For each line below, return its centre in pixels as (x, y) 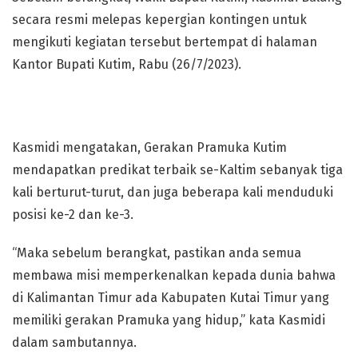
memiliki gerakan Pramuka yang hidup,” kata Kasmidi (169, 320)
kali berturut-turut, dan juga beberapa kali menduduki (173, 192)
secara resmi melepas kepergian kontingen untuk (159, 20)
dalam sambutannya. (74, 342)
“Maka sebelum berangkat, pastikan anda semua (157, 253)
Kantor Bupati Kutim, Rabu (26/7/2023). (127, 64)
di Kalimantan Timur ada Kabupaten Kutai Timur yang (171, 298)
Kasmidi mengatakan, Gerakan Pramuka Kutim (149, 147)
